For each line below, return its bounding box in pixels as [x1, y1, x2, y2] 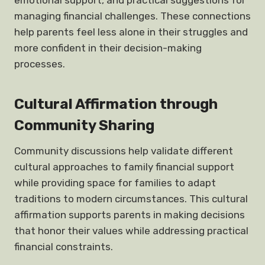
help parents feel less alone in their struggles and [14, 26, 248, 38]
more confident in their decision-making [14, 42, 202, 54]
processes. [14, 58, 65, 70]
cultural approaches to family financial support [14, 161, 234, 173]
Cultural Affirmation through [14, 96, 218, 112]
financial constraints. [14, 241, 113, 253]
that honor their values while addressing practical [14, 225, 248, 237]
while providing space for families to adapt [14, 177, 216, 189]
